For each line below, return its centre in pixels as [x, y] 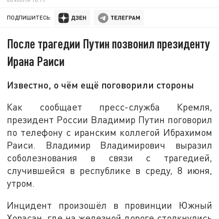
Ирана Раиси [36, 61]
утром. [22, 183]
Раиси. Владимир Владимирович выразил [109, 145]
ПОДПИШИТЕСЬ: [29, 18]
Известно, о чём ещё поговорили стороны [101, 85]
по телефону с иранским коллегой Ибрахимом [109, 132]
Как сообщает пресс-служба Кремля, [109, 107]
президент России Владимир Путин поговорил [109, 119]
